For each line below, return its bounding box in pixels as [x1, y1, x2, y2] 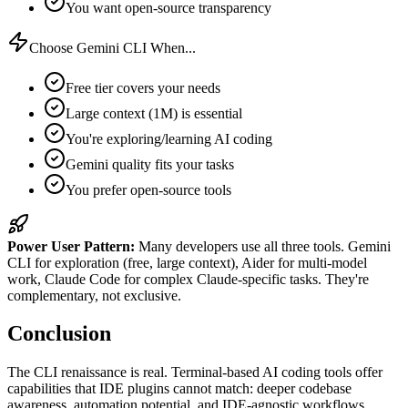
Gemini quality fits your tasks [66, 156, 234, 172]
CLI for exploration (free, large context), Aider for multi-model [7, 254, 367, 270]
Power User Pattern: [7, 238, 135, 254]
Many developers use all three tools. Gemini [135, 238, 391, 254]
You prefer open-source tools [66, 181, 231, 198]
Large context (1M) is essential [66, 105, 242, 121]
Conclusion [7, 321, 111, 346]
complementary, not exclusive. [7, 287, 181, 303]
